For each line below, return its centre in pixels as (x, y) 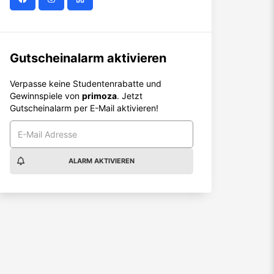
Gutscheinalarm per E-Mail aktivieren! (84, 108)
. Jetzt (130, 96)
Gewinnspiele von (46, 96)
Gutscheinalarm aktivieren (88, 58)
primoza (99, 96)
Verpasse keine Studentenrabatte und (86, 83)
